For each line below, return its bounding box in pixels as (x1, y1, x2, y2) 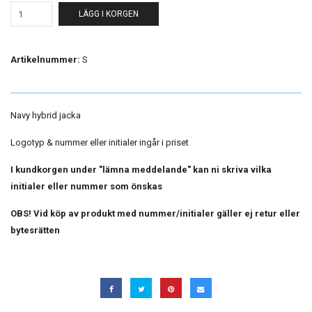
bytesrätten (10, 225, 60, 235)
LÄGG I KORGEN (79, 9, 139, 19)
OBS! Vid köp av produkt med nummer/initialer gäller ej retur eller (10, 208, 300, 219)
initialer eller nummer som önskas (10, 181, 162, 192)
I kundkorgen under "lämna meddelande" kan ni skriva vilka (10, 164, 272, 175)
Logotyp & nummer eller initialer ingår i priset (10, 137, 189, 148)
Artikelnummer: (10, 54, 80, 65)
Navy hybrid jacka (10, 110, 81, 120)
